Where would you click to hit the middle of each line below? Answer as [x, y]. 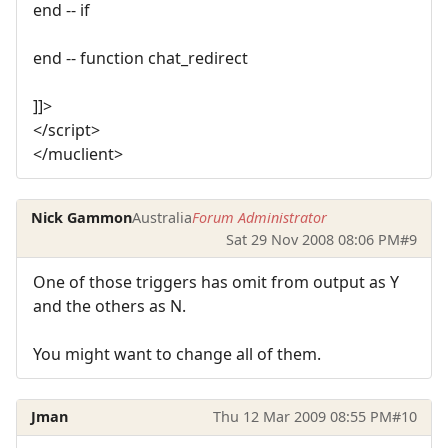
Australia [162, 217]
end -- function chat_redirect [140, 58]
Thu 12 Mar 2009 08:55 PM [302, 417]
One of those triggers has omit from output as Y [216, 282]
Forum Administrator [260, 217]
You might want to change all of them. [177, 354]
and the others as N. [109, 306]
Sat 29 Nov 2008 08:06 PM [312, 239]
